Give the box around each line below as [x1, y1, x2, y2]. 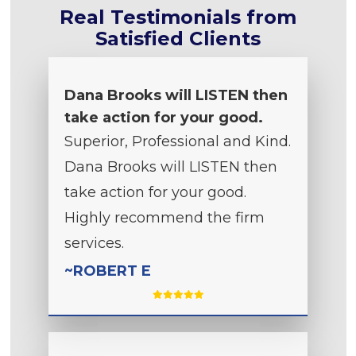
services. [64, 234, 124, 253]
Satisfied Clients [95, 27, 261, 51]
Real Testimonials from [60, 6, 296, 29]
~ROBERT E [64, 262, 151, 281]
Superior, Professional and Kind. [64, 133, 291, 151]
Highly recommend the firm [64, 209, 265, 227]
